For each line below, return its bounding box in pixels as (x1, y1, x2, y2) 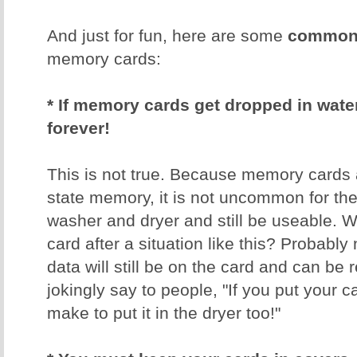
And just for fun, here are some (47, 26, 288, 46)
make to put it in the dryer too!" (47, 304, 285, 324)
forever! (47, 119, 110, 139)
